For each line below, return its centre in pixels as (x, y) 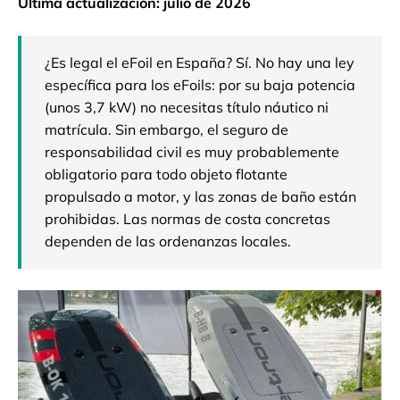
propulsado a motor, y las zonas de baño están (200, 197)
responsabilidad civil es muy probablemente (192, 152)
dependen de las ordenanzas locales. (168, 242)
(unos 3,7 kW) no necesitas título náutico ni (187, 108)
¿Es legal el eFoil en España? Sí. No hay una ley (200, 63)
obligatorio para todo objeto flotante (166, 175)
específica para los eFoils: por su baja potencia (200, 85)
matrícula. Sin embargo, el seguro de (167, 130)
